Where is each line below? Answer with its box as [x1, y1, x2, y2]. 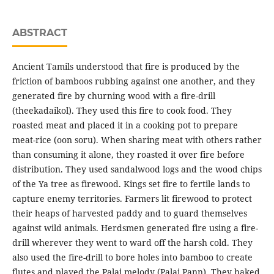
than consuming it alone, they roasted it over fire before [12, 149, 245, 161]
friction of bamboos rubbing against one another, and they [12, 75, 255, 87]
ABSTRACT [12, 27, 67, 39]
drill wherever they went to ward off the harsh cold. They [12, 237, 253, 249]
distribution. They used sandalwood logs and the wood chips [12, 163, 262, 176]
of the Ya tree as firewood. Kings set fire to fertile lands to [12, 178, 250, 190]
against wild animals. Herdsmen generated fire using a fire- [12, 222, 258, 234]
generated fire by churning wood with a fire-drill [12, 90, 215, 102]
